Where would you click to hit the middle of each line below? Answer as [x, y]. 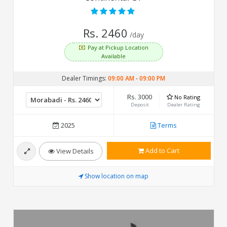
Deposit [140, 104]
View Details [74, 151]
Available [113, 56]
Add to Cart [161, 150]
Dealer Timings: [85, 78]
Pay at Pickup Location [118, 47]
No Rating [187, 97]
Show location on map [116, 176]
